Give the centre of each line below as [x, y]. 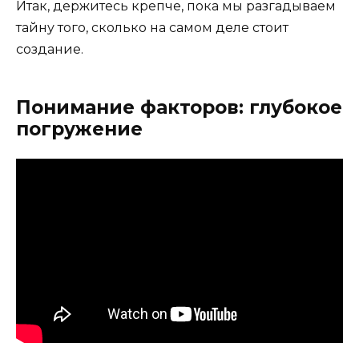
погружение [79, 129]
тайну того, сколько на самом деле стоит [152, 27]
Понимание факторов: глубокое [179, 107]
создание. [50, 49]
